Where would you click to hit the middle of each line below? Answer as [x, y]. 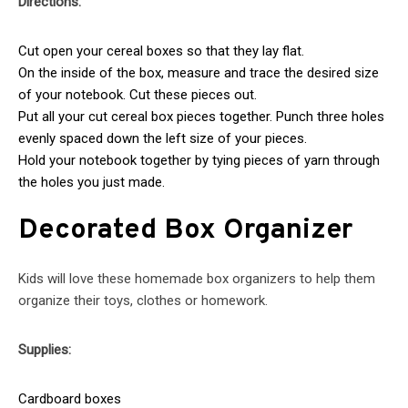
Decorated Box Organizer [185, 231]
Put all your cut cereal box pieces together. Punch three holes [201, 116]
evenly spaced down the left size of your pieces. [163, 138]
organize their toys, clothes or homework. [143, 301]
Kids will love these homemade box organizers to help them [197, 279]
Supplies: [45, 350]
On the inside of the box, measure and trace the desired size [199, 72]
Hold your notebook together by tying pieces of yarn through [199, 160]
